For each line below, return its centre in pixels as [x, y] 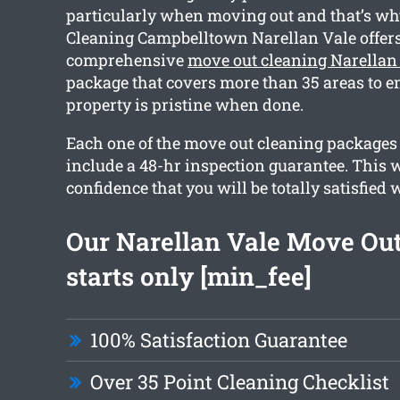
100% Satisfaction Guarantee [218, 340]
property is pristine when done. [184, 105]
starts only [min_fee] [188, 277]
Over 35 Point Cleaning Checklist [239, 382]
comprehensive [126, 60]
